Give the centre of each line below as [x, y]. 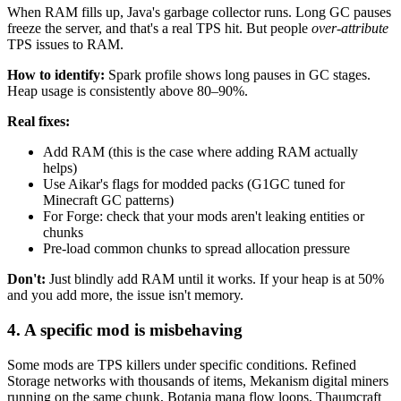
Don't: [26, 279]
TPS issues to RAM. [65, 45]
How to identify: [56, 75]
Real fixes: [38, 122]
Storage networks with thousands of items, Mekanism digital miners [198, 380]
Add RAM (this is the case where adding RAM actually [200, 152]
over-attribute [350, 29]
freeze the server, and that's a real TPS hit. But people [159, 29]
